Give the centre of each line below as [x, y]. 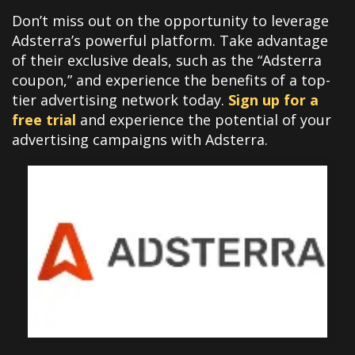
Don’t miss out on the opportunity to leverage [170, 20]
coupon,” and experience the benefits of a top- [171, 80]
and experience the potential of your [206, 119]
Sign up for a [273, 99]
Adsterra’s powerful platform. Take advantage [170, 40]
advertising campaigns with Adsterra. [140, 139]
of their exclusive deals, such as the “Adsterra [167, 60]
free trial [44, 119]
